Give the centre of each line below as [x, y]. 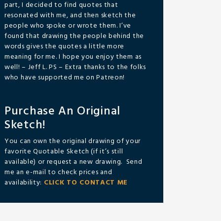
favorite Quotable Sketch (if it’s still [64, 152]
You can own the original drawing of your [73, 141]
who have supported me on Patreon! [65, 78]
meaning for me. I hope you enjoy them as [73, 57]
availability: [24, 183]
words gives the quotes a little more [65, 47]
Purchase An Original [62, 111]
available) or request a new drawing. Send [74, 162]
